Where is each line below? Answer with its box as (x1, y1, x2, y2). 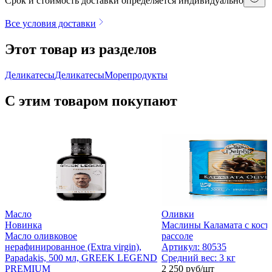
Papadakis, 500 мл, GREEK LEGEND (5, 252, 157, 263)
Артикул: (161, 241, 202, 252)
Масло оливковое (5, 230, 77, 241)
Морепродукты (104, 69, 168, 80)
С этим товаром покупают (5, 92, 177, 109)
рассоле (161, 230, 193, 241)
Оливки (161, 208, 194, 219)
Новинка (5, 219, 42, 230)
